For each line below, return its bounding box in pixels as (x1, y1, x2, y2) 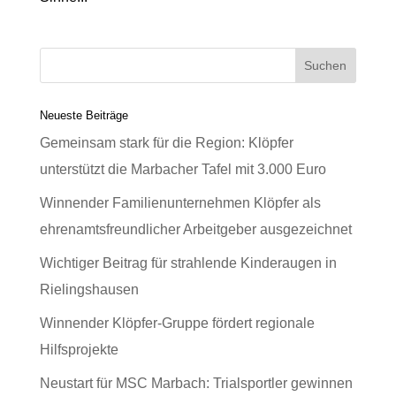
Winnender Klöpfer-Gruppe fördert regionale (39, 316, 315, 331)
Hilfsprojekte (39, 342, 118, 357)
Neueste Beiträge (39, 109, 128, 122)
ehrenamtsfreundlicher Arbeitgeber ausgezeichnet (39, 222, 352, 237)
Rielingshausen (39, 282, 139, 297)
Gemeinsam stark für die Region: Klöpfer (39, 135, 293, 150)
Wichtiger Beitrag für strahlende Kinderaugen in (39, 255, 337, 270)
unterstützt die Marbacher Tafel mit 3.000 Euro (39, 162, 326, 177)
